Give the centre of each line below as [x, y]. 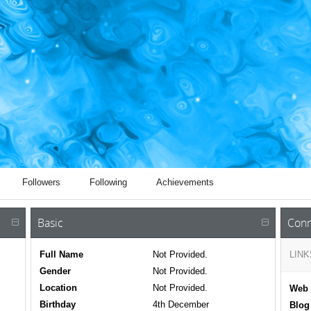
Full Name [61, 255]
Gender [55, 271]
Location [58, 288]
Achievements [185, 182]
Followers [41, 182]
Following [108, 182]
